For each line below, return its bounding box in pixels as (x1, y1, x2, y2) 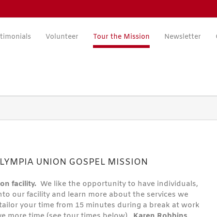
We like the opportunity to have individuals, (38, 179, 199, 189)
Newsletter (164, 32, 201, 42)
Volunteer (46, 32, 79, 42)
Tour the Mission (93, 32, 150, 42)
